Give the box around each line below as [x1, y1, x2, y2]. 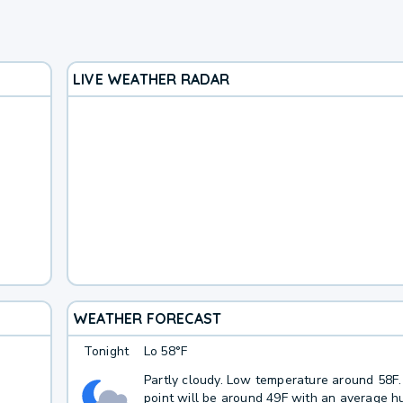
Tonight [83, 343, 130, 360]
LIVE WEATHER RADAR [72, 69, 230, 88]
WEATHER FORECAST [72, 309, 222, 327]
